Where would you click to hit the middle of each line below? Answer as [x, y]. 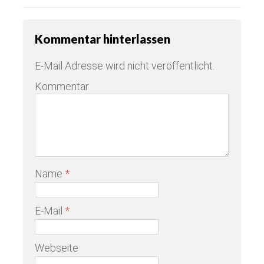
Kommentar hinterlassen [103, 39]
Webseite [57, 247]
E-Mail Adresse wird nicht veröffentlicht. [125, 65]
